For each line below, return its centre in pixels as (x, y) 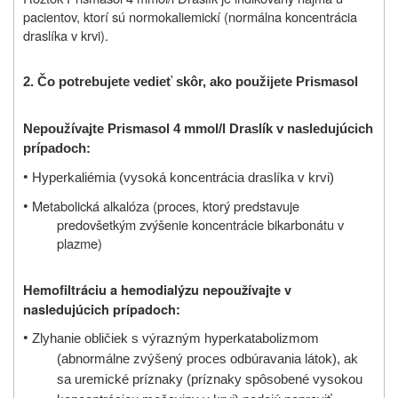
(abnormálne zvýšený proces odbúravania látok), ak (207, 358)
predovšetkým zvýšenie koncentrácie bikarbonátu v (200, 224)
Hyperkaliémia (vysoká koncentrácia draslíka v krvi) (183, 177)
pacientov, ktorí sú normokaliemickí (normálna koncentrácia (190, 16)
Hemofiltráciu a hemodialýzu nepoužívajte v (157, 290)
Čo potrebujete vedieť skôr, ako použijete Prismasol (198, 81)
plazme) (79, 243)
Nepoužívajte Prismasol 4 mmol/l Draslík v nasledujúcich (198, 128)
